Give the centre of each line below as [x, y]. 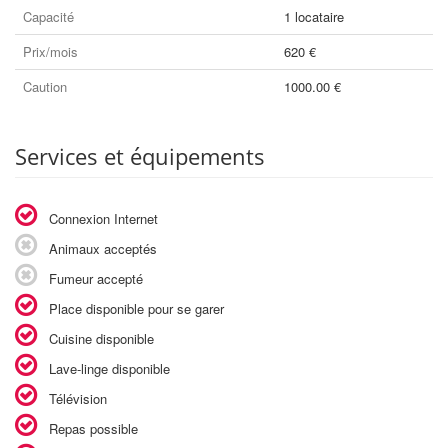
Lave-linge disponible [107, 368]
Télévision [76, 398]
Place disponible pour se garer [134, 308]
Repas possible [91, 428]
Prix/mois [50, 51]
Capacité [48, 16]
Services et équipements [140, 156]
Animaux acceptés [101, 248]
